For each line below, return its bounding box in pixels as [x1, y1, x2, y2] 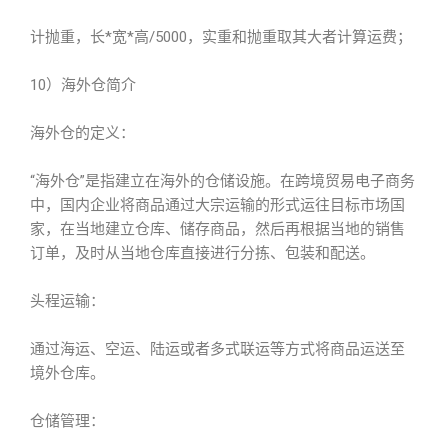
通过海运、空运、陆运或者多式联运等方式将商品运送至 [30, 340, 405, 358]
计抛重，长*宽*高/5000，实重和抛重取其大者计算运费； [30, 28, 412, 46]
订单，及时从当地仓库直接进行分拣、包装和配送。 [30, 244, 375, 262]
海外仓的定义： [30, 124, 135, 142]
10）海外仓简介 [30, 76, 136, 94]
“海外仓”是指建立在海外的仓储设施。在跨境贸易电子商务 [30, 172, 415, 190]
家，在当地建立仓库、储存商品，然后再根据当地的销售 [30, 220, 405, 238]
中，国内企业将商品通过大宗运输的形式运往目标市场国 [30, 196, 405, 214]
